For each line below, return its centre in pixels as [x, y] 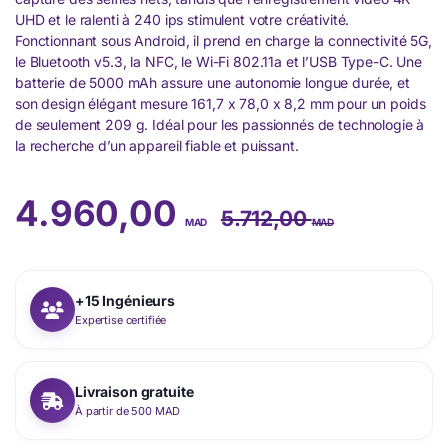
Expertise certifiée [121, 319]
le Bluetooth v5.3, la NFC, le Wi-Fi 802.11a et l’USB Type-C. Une [219, 62]
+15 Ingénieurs [125, 300]
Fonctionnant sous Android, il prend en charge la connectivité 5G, [223, 41]
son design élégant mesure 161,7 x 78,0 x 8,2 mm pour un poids [220, 104]
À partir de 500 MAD [128, 410]
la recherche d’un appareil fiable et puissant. [157, 146]
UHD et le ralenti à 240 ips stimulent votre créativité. [182, 20]
